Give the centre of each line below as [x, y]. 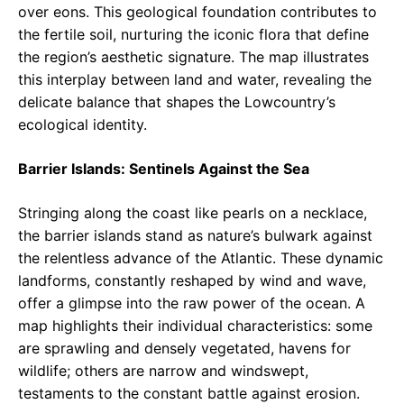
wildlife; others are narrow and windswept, [163, 371]
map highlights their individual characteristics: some [195, 326]
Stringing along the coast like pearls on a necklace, [193, 213]
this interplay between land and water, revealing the [195, 80]
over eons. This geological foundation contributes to [197, 12]
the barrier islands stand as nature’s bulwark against [195, 236]
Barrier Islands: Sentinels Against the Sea [164, 169]
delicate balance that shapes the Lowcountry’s [177, 102]
